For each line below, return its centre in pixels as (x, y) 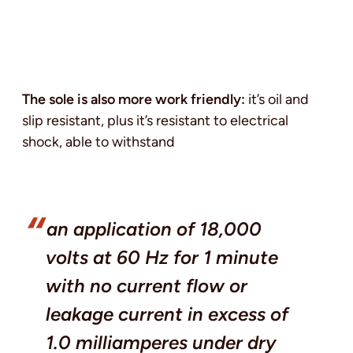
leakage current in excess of (167, 314)
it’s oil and (277, 99)
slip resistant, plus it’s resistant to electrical (155, 120)
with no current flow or (147, 285)
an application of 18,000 (154, 229)
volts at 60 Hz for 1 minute (162, 257)
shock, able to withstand (98, 141)
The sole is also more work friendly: (134, 99)
